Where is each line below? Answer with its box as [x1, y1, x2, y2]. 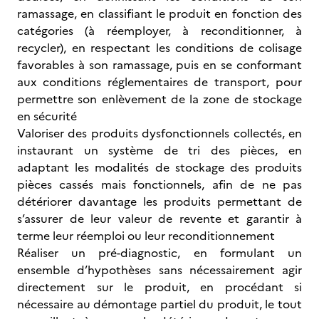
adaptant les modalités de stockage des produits [17, 159, 302, 176]
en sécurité [17, 108, 77, 125]
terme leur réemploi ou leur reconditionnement [17, 227, 275, 244]
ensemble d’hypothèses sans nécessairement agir [17, 261, 302, 278]
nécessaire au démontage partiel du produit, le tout [17, 296, 302, 313]
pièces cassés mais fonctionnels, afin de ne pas [17, 176, 302, 193]
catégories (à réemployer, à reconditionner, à [17, 22, 302, 39]
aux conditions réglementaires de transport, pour [17, 73, 302, 90]
